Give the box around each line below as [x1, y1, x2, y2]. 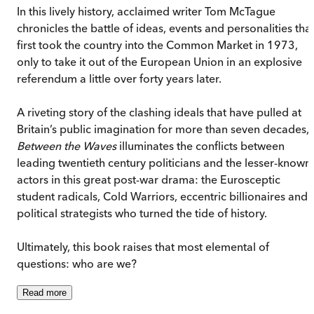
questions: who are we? [17, 256, 137, 271]
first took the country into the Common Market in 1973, [17, 37, 298, 52]
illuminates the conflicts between [116, 138, 285, 153]
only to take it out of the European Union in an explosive [17, 54, 302, 69]
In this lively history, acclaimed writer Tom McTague [17, 4, 275, 18]
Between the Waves [17, 138, 116, 153]
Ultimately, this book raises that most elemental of [17, 239, 269, 254]
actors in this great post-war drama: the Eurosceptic [17, 172, 280, 186]
